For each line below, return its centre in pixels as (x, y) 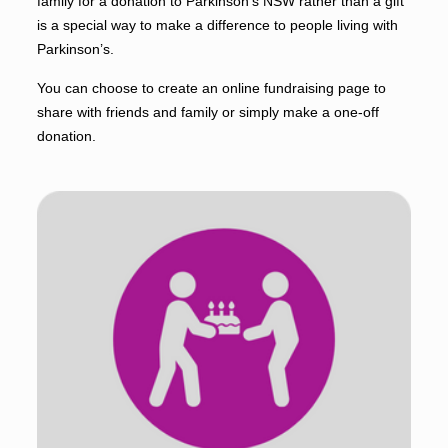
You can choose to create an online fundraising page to (211, 88)
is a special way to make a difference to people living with (217, 25)
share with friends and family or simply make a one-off (207, 112)
